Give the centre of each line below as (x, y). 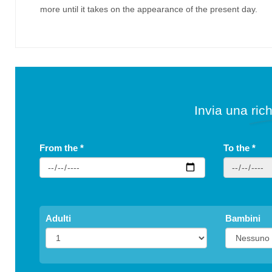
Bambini (243, 218)
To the (237, 148)
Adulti (58, 218)
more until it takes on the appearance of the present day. (149, 9)
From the (60, 148)
